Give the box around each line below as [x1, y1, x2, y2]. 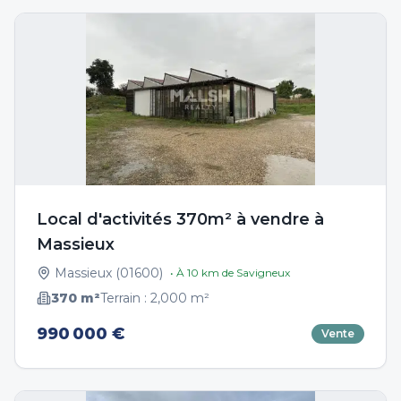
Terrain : [100, 290, 150, 306]
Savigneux [236, 266, 290, 279]
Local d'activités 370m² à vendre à [37, 209, 324, 229]
